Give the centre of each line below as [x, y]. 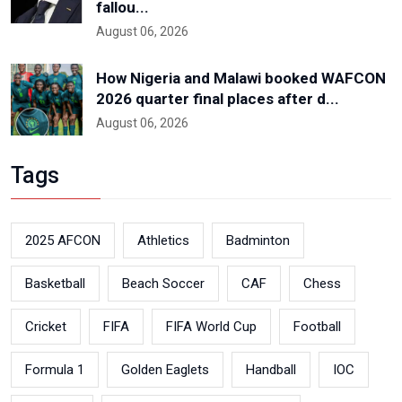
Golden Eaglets [165, 370]
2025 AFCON [63, 241]
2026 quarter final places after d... [218, 99]
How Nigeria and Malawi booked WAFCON [241, 79]
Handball [271, 370]
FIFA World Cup [211, 327]
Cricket [46, 327]
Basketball [55, 284]
